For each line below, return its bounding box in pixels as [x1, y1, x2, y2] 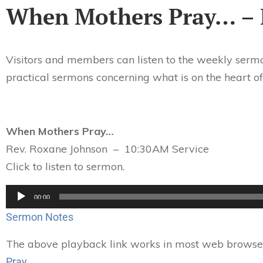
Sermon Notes [6, 211, 76, 223]
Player [5, 200, 31, 211]
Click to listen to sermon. [6, 160, 124, 173]
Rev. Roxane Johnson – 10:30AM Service [6, 142, 209, 156]
